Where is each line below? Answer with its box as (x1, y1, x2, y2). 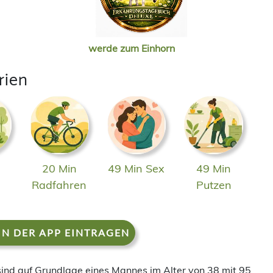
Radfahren (32, 178, 87, 193)
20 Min (41, 161, 77, 176)
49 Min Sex (108, 161, 165, 176)
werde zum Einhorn (88, 41, 175, 54)
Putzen (196, 178, 232, 193)
